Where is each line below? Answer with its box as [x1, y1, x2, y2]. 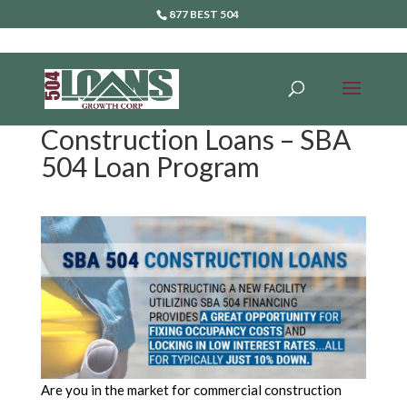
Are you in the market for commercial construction [40, 382, 342, 399]
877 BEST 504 [168, 7, 239, 21]
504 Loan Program [40, 150, 260, 183]
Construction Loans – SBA [40, 123, 351, 155]
